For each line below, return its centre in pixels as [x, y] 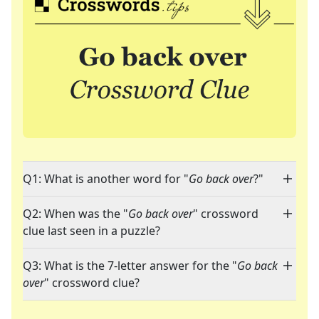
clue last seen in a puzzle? [91, 231]
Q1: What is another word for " [106, 179]
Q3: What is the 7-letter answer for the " [130, 266]
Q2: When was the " [75, 214]
